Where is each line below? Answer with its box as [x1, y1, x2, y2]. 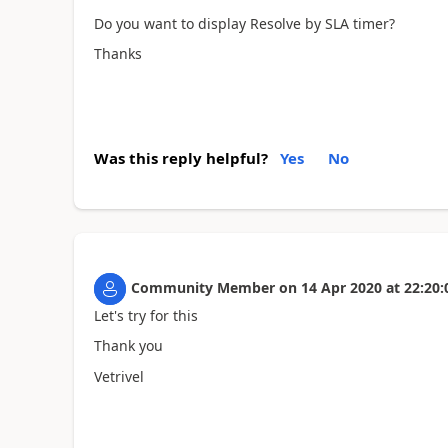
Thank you [93, 336, 163, 355]
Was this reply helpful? [93, 147, 268, 168]
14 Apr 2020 [300, 277, 382, 297]
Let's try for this [93, 305, 198, 325]
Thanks [93, 44, 142, 63]
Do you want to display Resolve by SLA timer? [93, 13, 395, 33]
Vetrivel [93, 366, 144, 386]
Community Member [130, 277, 275, 297]
